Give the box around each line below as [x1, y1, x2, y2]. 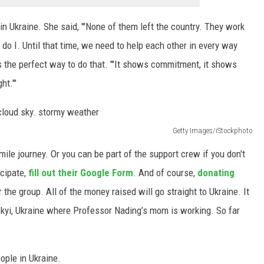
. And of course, [133, 166, 197, 179]
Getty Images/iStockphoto [173, 126, 253, 135]
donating [197, 166, 235, 179]
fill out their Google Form [28, 166, 133, 179]
